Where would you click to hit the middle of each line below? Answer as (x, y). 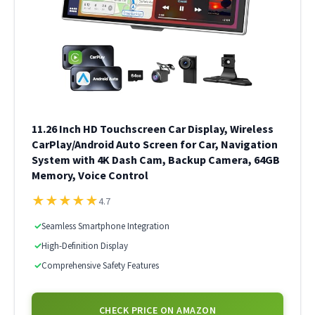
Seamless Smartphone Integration (105, 226)
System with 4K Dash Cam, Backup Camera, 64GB (156, 160)
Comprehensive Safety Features (100, 265)
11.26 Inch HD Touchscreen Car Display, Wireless (153, 129)
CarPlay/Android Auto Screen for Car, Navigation (155, 144)
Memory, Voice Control (90, 175)
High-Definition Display (85, 246)
